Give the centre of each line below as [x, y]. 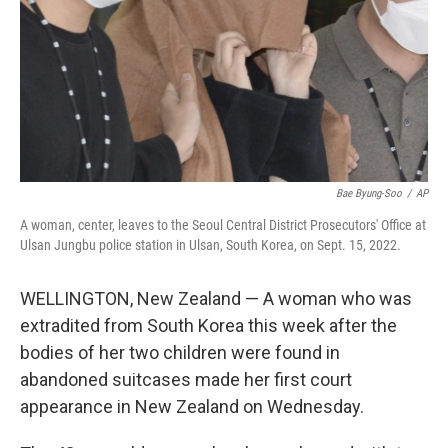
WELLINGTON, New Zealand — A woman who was [216, 298]
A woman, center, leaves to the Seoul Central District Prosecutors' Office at [223, 225]
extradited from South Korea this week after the [208, 325]
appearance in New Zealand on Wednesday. [192, 406]
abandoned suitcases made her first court [186, 379]
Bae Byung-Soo [369, 193]
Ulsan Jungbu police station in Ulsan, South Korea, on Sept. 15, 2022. [210, 245]
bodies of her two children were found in [180, 352]
